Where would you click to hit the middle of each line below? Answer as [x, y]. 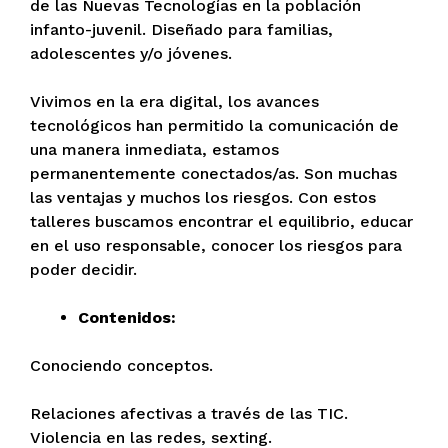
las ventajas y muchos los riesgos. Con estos [203, 198]
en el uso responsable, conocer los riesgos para [216, 246]
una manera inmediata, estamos [154, 150]
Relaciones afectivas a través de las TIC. [189, 414]
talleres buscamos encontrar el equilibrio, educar [221, 222]
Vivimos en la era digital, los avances [174, 102]
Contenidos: [127, 318]
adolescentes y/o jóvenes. [131, 54]
